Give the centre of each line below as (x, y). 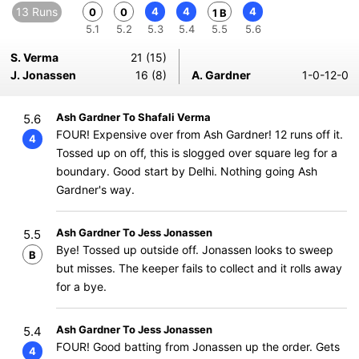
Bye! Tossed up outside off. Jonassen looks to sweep (195, 250)
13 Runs (37, 12)
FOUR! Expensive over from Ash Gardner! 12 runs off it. (200, 134)
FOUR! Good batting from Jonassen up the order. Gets (198, 347)
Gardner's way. (95, 190)
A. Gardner (221, 75)
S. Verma (34, 57)
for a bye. (81, 286)
